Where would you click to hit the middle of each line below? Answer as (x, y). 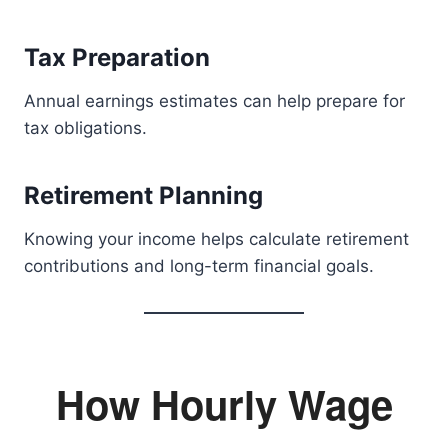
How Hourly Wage (224, 403)
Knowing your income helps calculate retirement (216, 239)
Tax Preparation (117, 57)
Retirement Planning (143, 195)
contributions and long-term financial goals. (199, 266)
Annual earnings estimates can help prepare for (214, 101)
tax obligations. (85, 128)
